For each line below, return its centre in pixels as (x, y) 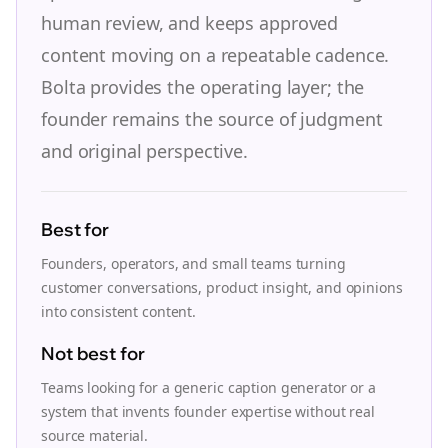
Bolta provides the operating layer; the (203, 87)
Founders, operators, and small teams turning (193, 263)
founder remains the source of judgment (212, 119)
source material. (95, 435)
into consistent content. (119, 311)
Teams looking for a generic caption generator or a (209, 387)
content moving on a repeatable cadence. (215, 55)
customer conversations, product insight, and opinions (222, 287)
